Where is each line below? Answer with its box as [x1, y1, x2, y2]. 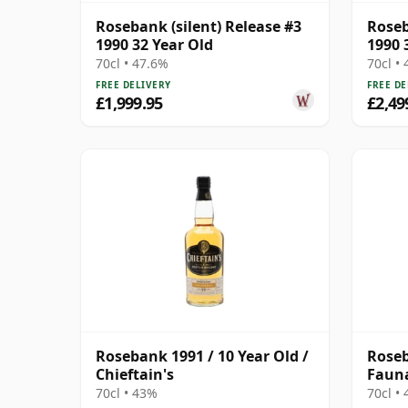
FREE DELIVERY [96, 77, 171, 91]
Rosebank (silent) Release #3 [96, 15, 301, 36]
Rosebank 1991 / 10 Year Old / [96, 345, 309, 366]
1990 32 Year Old [96, 34, 213, 55]
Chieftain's [96, 363, 174, 384]
